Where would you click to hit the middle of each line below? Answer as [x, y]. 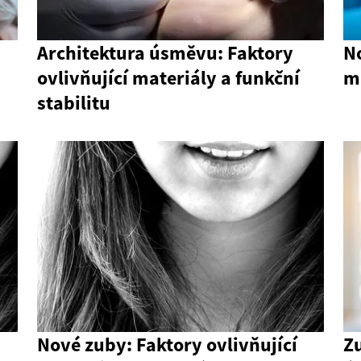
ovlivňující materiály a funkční [168, 78]
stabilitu [74, 103]
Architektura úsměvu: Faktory [165, 53]
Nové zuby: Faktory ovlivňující [167, 345]
